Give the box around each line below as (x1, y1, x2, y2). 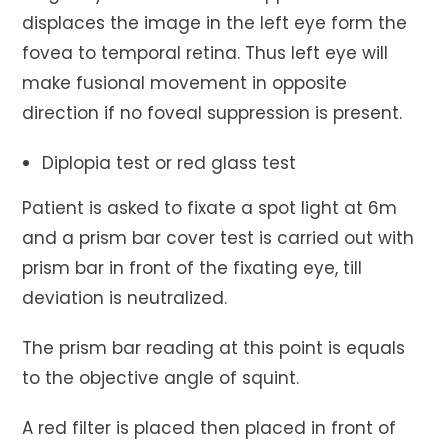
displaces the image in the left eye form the (22, 10, 408, 35)
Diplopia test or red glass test (42, 150, 297, 175)
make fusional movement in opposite (22, 70, 348, 95)
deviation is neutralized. (22, 285, 228, 310)
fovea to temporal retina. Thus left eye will (22, 40, 389, 65)
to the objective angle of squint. (22, 365, 300, 390)
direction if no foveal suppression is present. (22, 100, 403, 125)
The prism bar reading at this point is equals (22, 335, 406, 360)
